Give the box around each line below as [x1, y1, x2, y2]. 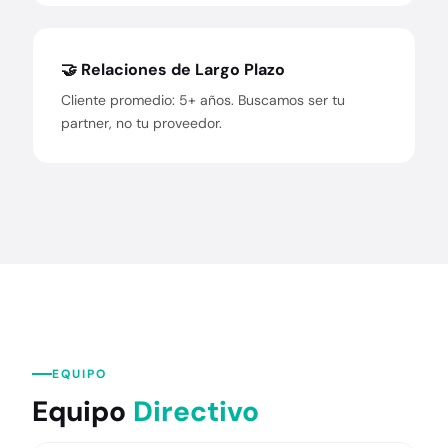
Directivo [133, 393, 259, 430]
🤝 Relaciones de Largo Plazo [61, 59, 285, 80]
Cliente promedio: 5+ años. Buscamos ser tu [61, 91, 345, 109]
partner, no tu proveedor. [61, 114, 222, 132]
